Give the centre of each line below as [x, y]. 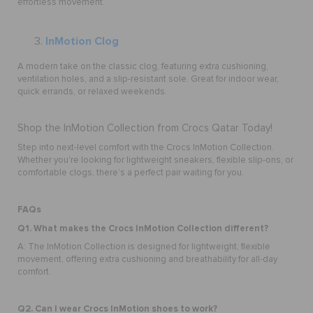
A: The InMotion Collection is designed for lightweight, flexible [144, 247]
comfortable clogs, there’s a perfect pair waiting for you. [131, 173]
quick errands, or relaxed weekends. [92, 92]
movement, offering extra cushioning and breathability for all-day [147, 259]
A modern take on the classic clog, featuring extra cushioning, [143, 66]
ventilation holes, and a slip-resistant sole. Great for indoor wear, [148, 79]
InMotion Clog [82, 41]
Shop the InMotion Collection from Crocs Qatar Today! [145, 128]
